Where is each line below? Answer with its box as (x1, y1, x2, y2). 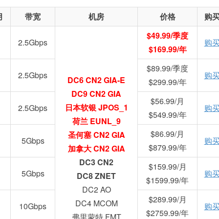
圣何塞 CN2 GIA (67, 129, 125, 140)
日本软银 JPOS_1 (65, 102, 128, 113)
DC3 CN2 (79, 156, 113, 168)
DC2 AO (82, 184, 111, 195)
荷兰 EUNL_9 (72, 115, 121, 127)
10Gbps (19, 200, 46, 212)
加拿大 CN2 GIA (67, 143, 125, 154)
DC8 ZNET (77, 170, 116, 181)
